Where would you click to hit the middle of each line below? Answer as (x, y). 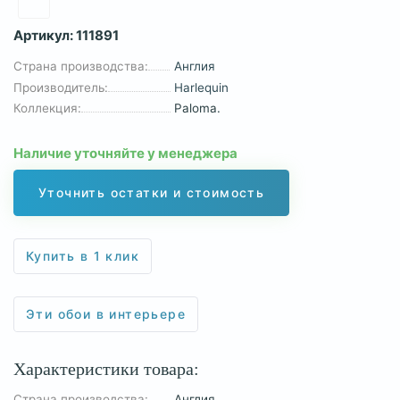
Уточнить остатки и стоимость (152, 192)
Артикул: (45, 36)
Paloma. (197, 108)
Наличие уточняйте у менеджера (125, 154)
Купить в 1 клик (83, 255)
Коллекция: (47, 108)
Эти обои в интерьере (106, 313)
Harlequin (201, 87)
